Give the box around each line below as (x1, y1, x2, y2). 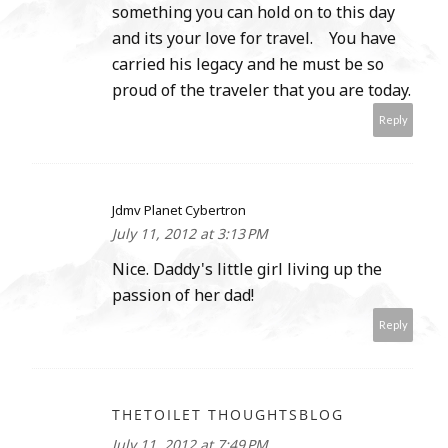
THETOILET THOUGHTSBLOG (112, 405, 344, 425)
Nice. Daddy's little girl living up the (112, 258, 382, 281)
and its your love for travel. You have (112, 27, 396, 50)
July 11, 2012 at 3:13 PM (112, 224, 268, 244)
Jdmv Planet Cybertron (112, 201, 246, 220)
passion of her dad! (112, 284, 254, 307)
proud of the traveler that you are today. (112, 79, 411, 102)
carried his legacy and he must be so (112, 53, 384, 76)
